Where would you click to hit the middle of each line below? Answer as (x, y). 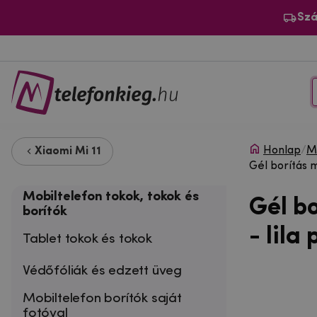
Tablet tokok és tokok (87, 239)
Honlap (282, 150)
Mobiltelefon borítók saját (102, 298)
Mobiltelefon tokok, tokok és (111, 196)
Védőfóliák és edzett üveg (103, 271)
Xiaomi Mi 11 (68, 151)
